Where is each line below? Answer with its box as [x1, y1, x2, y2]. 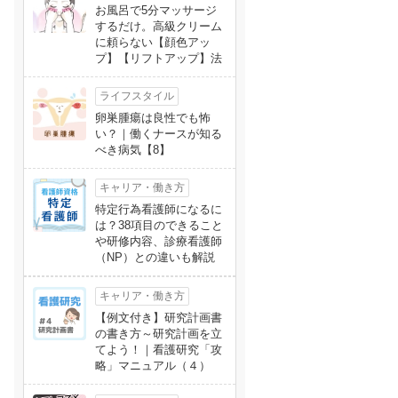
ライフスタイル [99, 90, 174, 102]
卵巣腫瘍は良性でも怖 [95, 111, 211, 124]
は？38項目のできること [95, 219, 223, 232]
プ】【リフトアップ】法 [95, 52, 222, 65]
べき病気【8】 [95, 143, 171, 156]
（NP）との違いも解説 [95, 251, 215, 264]
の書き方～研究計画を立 [95, 327, 222, 340]
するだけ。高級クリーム [95, 20, 222, 33]
